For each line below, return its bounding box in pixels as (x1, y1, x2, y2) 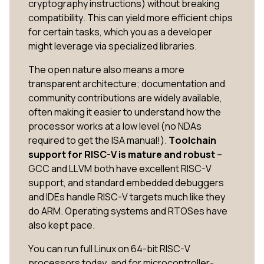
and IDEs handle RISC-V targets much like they (28, 190, 225, 203)
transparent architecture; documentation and (28, 77, 225, 90)
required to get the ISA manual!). (28, 133, 169, 147)
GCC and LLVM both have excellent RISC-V (28, 161, 212, 175)
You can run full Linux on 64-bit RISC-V (28, 242, 190, 255)
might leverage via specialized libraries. (28, 39, 200, 52)
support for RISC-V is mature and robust (28, 147, 215, 161)
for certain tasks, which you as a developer (28, 25, 212, 38)
